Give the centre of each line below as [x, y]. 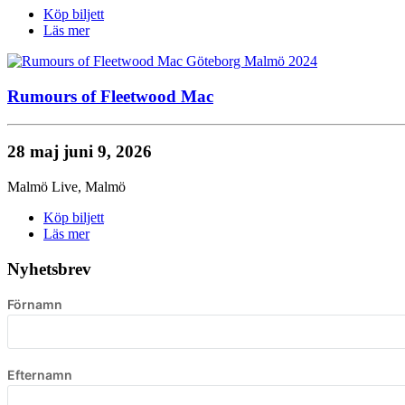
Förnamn [35, 304]
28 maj [35, 152]
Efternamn [40, 374]
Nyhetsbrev [49, 268]
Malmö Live [42, 187]
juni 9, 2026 [108, 152]
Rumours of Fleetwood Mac [110, 96]
